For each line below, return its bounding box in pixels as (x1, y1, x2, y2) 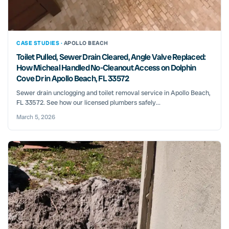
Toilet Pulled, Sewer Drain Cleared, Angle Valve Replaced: (16, 51, 206, 62)
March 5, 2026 (16, 112, 55, 121)
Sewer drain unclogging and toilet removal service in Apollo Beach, (16, 88, 211, 97)
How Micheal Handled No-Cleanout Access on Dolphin (16, 62, 196, 73)
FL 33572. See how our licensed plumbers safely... (16, 98, 161, 107)
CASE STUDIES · (16, 39, 64, 47)
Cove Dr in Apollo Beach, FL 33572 (16, 73, 129, 84)
